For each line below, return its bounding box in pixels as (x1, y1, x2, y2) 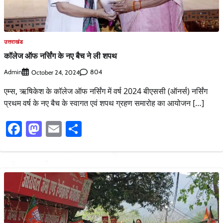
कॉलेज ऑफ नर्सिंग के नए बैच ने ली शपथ (4, 50, 117, 62)
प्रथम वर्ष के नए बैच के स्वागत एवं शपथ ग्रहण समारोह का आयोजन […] (4, 97, 204, 109)
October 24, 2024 (31, 68, 80, 76)
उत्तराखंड (4, 38, 23, 46)
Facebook (22, 118, 86, 138)
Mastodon (42, 118, 110, 138)
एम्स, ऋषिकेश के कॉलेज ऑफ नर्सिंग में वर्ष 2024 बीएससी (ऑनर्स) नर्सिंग (4, 85, 208, 97)
